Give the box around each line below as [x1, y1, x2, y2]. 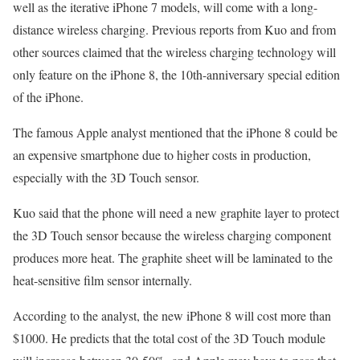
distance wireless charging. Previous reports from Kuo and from [13, 20, 336, 38]
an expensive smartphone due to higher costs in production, [13, 145, 311, 163]
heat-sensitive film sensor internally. [13, 271, 192, 288]
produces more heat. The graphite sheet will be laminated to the [13, 248, 333, 266]
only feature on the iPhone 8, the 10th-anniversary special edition [13, 65, 340, 83]
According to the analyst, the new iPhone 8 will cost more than [13, 306, 331, 324]
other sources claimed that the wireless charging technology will [13, 43, 336, 60]
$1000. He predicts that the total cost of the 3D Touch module [13, 329, 325, 346]
